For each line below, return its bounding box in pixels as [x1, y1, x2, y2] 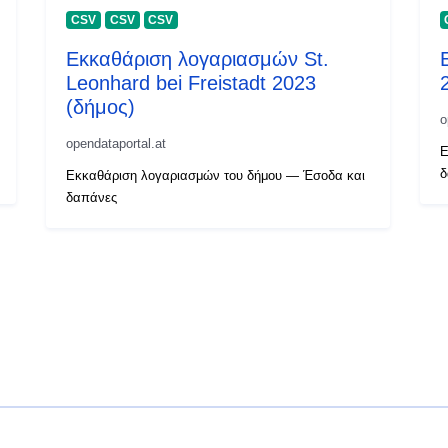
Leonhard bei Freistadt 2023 [66, 71, 317, 94]
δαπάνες [66, 189, 118, 205]
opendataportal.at [66, 135, 167, 151]
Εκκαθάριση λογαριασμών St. [66, 47, 330, 70]
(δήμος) [66, 95, 136, 118]
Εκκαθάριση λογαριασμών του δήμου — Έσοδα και [66, 167, 366, 183]
